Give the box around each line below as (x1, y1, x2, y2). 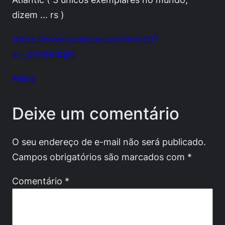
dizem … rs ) (12, 9, 64, 20)
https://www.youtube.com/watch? (12, 33, 158, 44)
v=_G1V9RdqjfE (12, 48, 76, 59)
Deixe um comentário (12, 103, 179, 124)
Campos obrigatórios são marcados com (12, 151, 187, 163)
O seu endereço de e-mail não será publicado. (12, 136, 206, 148)
